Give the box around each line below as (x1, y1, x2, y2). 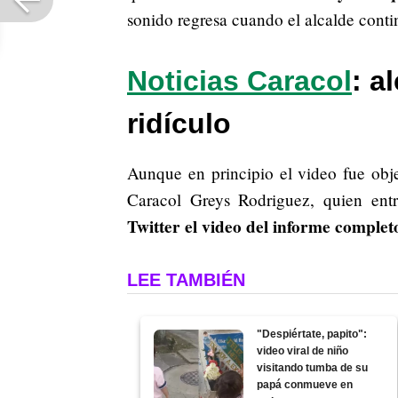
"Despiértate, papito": (257, 328, 368, 341)
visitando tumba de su (257, 362, 369, 375)
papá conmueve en (257, 378, 354, 392)
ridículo (127, 107, 231, 140)
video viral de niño (257, 345, 349, 358)
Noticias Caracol (127, 65, 352, 98)
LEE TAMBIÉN (127, 270, 245, 291)
